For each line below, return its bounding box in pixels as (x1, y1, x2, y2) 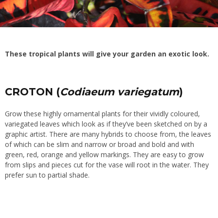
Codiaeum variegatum (60, 85, 179, 98)
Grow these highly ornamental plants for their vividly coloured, (5, 109, 200, 118)
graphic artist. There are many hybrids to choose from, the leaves (5, 129, 211, 139)
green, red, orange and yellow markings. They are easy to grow (5, 149, 204, 159)
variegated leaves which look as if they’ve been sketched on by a (5, 119, 207, 128)
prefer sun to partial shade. (5, 170, 90, 180)
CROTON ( (5, 85, 60, 98)
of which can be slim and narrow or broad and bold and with (5, 139, 194, 149)
